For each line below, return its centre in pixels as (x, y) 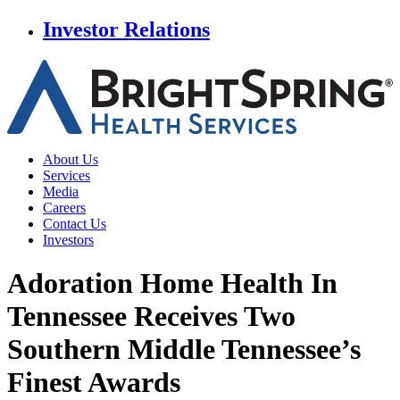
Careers (64, 207)
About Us (71, 159)
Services (67, 175)
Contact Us (75, 223)
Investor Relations (126, 29)
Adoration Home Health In (172, 283)
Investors (68, 239)
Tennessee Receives (122, 317)
